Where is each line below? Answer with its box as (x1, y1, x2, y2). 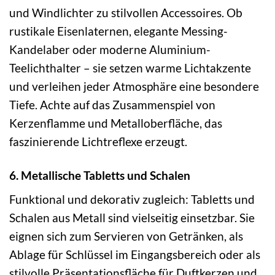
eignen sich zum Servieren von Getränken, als (9, 229, 243, 244)
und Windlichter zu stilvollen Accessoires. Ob (9, 5, 242, 20)
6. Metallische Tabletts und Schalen (9, 168, 190, 182)
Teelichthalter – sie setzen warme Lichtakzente (9, 60, 251, 75)
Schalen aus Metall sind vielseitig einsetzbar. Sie (9, 211, 255, 225)
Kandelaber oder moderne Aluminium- (9, 42, 211, 56)
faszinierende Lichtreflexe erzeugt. (9, 134, 187, 149)
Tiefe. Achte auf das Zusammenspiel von (9, 97, 215, 112)
